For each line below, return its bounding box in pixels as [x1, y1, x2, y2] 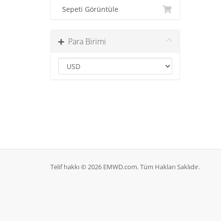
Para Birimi [64, 36, 106, 47]
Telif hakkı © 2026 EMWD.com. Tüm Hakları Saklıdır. [50, 163, 200, 171]
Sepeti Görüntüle [58, 5, 118, 14]
